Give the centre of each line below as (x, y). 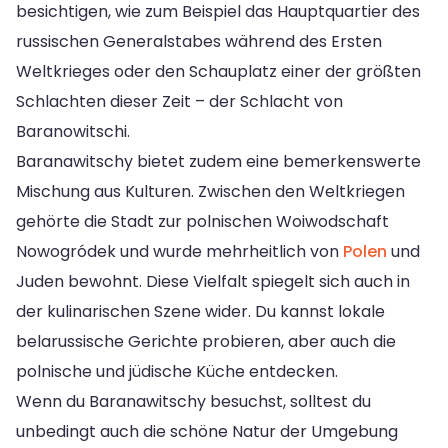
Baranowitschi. (73, 131)
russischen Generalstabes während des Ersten (199, 41)
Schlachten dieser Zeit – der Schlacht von (179, 101)
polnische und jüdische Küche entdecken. (177, 371)
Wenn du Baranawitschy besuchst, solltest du (193, 401)
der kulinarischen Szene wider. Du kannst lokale (200, 311)
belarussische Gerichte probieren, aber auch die (206, 341)
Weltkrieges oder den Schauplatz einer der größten (218, 71)
